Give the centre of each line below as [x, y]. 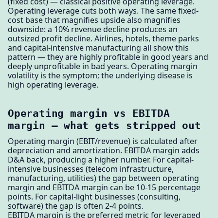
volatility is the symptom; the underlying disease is [100, 76]
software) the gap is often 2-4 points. [76, 206]
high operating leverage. [53, 85]
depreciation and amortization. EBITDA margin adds [104, 151]
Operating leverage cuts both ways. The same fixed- [103, 11]
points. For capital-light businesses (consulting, [94, 197]
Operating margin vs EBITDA [89, 113]
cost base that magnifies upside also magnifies [94, 20]
